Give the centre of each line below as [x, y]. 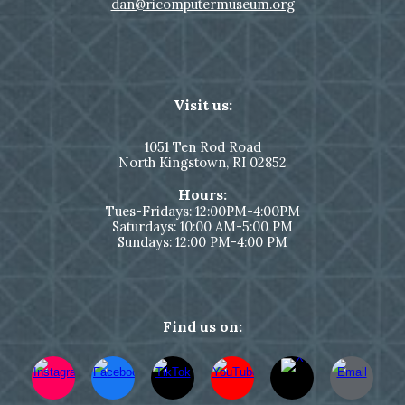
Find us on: [202, 326]
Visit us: [202, 105]
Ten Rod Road [215, 147]
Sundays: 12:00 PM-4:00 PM [202, 242]
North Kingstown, [175, 162]
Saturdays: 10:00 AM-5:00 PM [202, 226]
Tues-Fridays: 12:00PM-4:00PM [202, 211]
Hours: [202, 194]
